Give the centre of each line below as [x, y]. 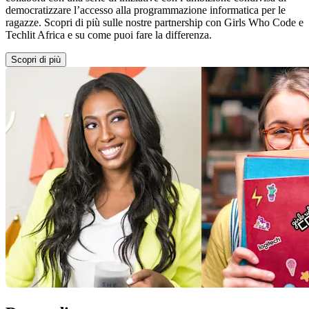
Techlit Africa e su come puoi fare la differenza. [109, 34]
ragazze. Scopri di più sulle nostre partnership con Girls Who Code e [154, 22]
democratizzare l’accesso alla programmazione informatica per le [146, 10]
